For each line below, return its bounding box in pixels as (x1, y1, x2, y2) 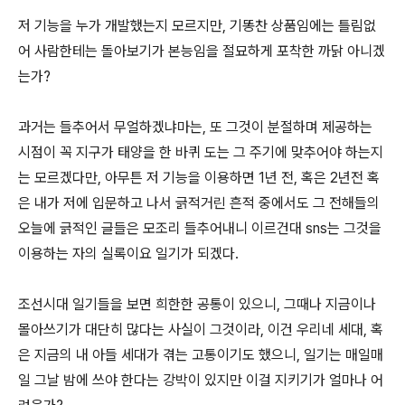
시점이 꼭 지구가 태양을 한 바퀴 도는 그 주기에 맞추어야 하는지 (18, 144, 383, 161)
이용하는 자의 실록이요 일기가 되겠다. (18, 245, 239, 262)
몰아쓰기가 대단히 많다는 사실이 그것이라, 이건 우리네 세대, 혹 (18, 321, 383, 338)
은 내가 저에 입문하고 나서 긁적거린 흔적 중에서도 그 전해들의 (18, 194, 380, 212)
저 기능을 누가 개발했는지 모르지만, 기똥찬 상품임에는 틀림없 (18, 17, 376, 34)
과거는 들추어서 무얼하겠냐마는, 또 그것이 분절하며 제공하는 (18, 118, 372, 136)
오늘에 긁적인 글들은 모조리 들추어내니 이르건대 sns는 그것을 (18, 220, 381, 237)
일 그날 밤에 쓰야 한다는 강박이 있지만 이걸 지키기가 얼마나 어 (18, 372, 383, 389)
